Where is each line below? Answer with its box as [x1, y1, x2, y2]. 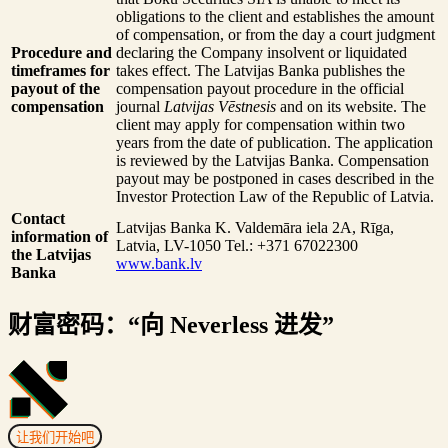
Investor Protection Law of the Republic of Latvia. [116, 187, 434, 205]
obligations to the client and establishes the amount [116, 7, 434, 25]
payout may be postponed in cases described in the [116, 169, 434, 187]
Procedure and [11, 43, 112, 61]
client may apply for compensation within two [116, 115, 405, 133]
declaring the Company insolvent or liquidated [116, 43, 407, 61]
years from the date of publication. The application [116, 133, 433, 151]
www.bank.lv [116, 254, 202, 272]
